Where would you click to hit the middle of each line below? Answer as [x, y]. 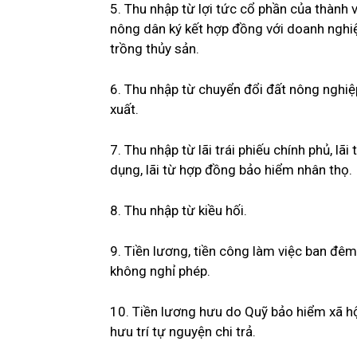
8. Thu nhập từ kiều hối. [178, 211]
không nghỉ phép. [160, 271]
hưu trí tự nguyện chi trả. [183, 332]
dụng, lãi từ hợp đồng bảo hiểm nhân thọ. [231, 170]
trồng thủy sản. [155, 49]
